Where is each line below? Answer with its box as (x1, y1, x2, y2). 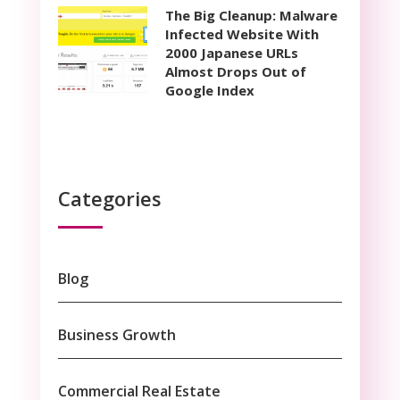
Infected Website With (164, 24, 319, 43)
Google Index (164, 80, 254, 99)
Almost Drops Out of (164, 62, 306, 80)
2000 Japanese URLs (164, 43, 298, 62)
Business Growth (57, 324, 176, 345)
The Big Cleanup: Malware (164, 5, 337, 24)
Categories (57, 184, 162, 212)
